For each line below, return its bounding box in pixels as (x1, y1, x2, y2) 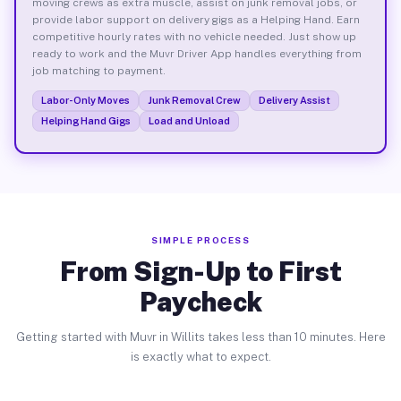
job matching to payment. (31, 64, 166, 77)
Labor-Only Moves (40, 94, 130, 106)
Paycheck (139, 286, 262, 318)
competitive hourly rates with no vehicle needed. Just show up (31, 30, 356, 43)
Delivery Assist (258, 94, 330, 106)
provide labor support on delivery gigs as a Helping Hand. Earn (31, 13, 360, 26)
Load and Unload (148, 115, 230, 126)
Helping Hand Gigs (40, 115, 131, 126)
